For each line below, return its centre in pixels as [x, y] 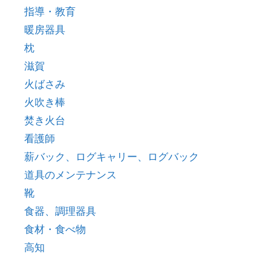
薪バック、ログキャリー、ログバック [112, 156]
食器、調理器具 [60, 211]
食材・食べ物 [55, 229]
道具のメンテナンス [70, 175]
